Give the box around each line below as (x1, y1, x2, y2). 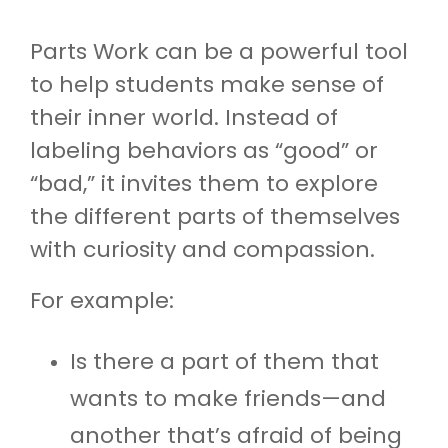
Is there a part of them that (70, 345, 379, 377)
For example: (30, 284, 174, 316)
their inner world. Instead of (30, 101, 338, 133)
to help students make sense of (30, 68, 384, 100)
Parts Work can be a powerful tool (30, 35, 408, 67)
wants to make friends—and (70, 382, 386, 414)
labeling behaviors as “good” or (30, 134, 378, 166)
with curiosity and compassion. (30, 233, 375, 265)
